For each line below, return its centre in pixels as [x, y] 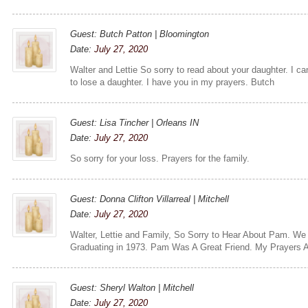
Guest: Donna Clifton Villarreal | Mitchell [150, 199]
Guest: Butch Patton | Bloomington [140, 34]
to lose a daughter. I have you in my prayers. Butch [173, 82]
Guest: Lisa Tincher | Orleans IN [135, 122]
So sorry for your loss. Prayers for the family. [160, 158]
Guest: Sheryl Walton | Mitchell [132, 287]
